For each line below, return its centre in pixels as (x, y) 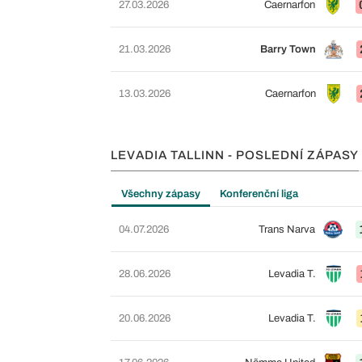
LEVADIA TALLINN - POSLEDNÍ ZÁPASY (235, 155)
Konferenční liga (259, 194)
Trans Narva (286, 229)
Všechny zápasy (161, 194)
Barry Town (288, 49)
